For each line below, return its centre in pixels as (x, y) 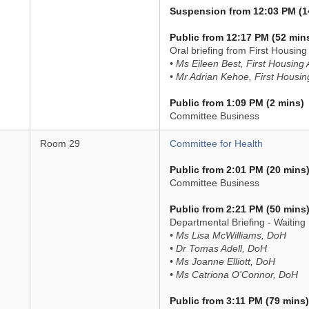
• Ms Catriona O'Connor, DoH (233, 275)
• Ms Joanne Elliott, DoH (222, 261)
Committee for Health (216, 143)
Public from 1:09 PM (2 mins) (237, 103)
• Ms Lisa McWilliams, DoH (228, 235)
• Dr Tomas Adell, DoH (218, 248)
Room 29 (60, 143)
